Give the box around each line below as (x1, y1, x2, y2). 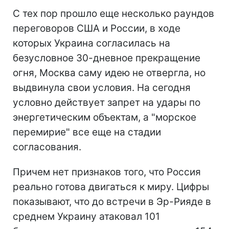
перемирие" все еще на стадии (13, 126, 161, 138)
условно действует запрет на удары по (13, 96, 200, 108)
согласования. (13, 141, 81, 153)
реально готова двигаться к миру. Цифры (13, 180, 209, 193)
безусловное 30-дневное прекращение (13, 52, 200, 64)
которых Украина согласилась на (13, 37, 170, 49)
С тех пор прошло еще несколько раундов (13, 7, 214, 19)
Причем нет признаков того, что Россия (13, 166, 201, 178)
